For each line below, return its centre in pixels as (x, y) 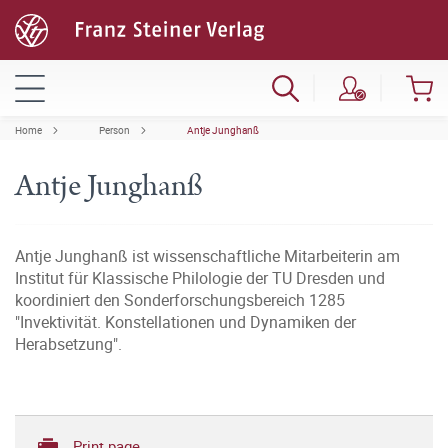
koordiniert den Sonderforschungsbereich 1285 (180, 300)
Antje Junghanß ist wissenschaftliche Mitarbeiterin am (207, 256)
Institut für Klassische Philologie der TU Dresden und (200, 278)
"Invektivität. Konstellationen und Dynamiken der (185, 322)
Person (114, 130)
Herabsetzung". (68, 344)
